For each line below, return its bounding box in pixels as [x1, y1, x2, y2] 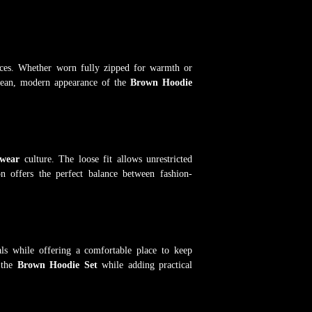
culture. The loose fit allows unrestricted [19, 153, 192, 164]
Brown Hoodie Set [17, 260, 97, 271]
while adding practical [97, 260, 192, 271]
